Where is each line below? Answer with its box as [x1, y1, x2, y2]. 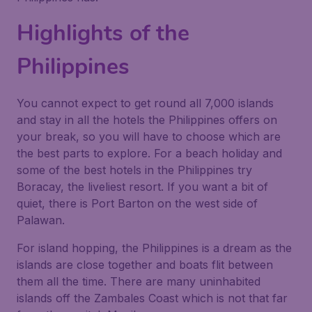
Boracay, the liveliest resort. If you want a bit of [17, 180, 268, 194]
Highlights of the [17, 18, 189, 48]
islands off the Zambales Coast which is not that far [17, 291, 288, 305]
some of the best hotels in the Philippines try [17, 163, 252, 177]
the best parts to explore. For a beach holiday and [17, 146, 282, 160]
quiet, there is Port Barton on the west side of [17, 196, 258, 210]
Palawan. [17, 213, 65, 227]
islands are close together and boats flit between [17, 258, 273, 272]
